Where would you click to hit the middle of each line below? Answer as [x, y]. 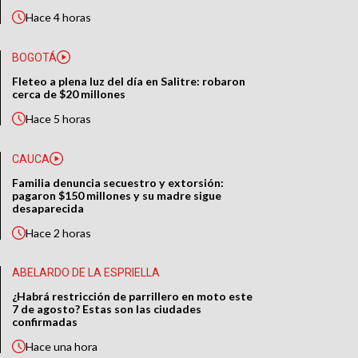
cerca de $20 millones [69, 94]
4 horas [73, 18]
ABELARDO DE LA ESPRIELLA [86, 272]
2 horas [73, 233]
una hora [76, 347]
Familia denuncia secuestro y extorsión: [118, 183]
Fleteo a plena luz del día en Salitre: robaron [129, 82]
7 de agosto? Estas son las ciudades [107, 309]
